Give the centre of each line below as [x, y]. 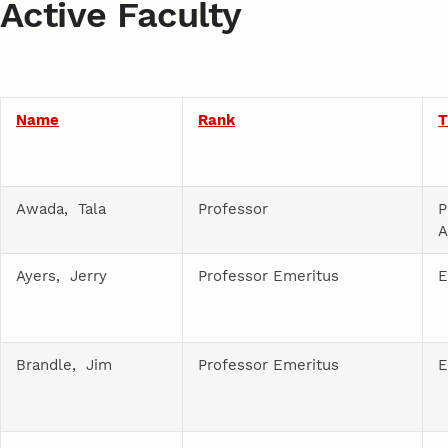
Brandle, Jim [64, 364]
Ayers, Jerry [62, 275]
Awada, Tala [61, 208]
